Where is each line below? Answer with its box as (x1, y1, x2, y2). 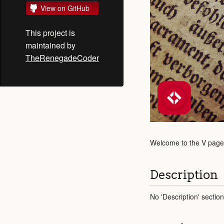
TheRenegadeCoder (25, 52, 99, 63)
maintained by (25, 39, 75, 51)
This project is (25, 27, 75, 38)
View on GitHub (40, 3, 89, 13)
